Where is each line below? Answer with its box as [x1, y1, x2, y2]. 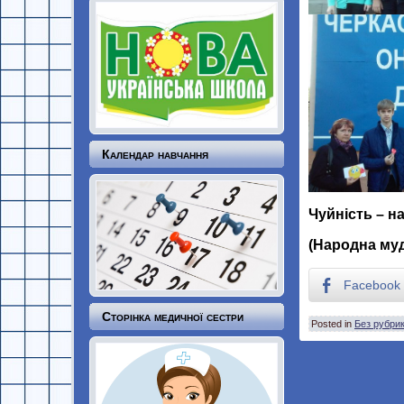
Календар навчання [102, 147, 208, 162]
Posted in [311, 318, 354, 330]
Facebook [344, 278, 400, 293]
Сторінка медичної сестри [102, 309, 243, 325]
